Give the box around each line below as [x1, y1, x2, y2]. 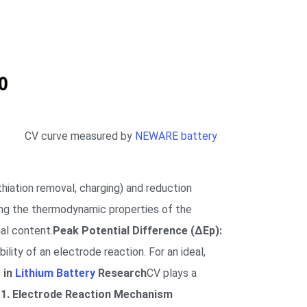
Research [95, 266, 147, 280]
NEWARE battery [134, 129, 217, 143]
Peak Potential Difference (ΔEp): [53, 223, 222, 237]
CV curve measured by [24, 129, 135, 143]
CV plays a [147, 266, 197, 280]
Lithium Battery [15, 266, 95, 280]
